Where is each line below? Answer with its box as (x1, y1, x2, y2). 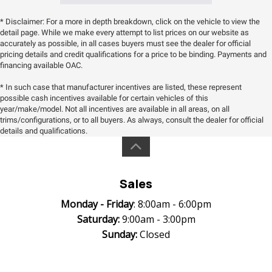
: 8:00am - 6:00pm (134, 197, 211, 211)
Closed (137, 228, 170, 241)
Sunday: (102, 228, 137, 241)
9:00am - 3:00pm (119, 212, 195, 226)
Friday (106, 197, 134, 211)
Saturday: (76, 212, 120, 226)
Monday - (61, 197, 104, 211)
